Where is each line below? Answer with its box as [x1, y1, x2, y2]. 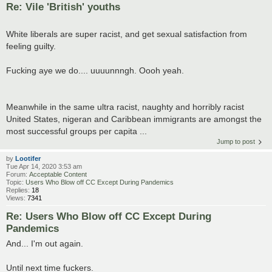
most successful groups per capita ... [6, 126, 147, 136]
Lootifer [15, 154, 41, 162]
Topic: [6, 178, 25, 186]
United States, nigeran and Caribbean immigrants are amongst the [6, 114, 262, 124]
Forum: [6, 170, 29, 178]
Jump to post [217, 137, 255, 145]
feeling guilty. [6, 41, 56, 51]
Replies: [6, 186, 32, 194]
